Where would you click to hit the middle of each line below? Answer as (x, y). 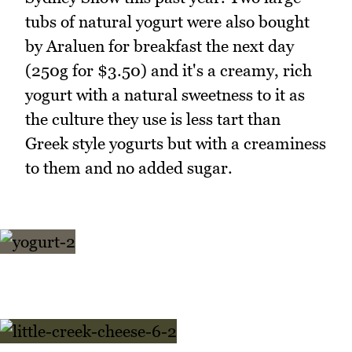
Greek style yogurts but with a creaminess (176, 144)
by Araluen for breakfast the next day (159, 46)
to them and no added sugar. (129, 168)
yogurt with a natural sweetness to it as (165, 95)
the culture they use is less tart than (153, 119)
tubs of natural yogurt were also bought (167, 22)
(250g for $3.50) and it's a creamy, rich (169, 71)
